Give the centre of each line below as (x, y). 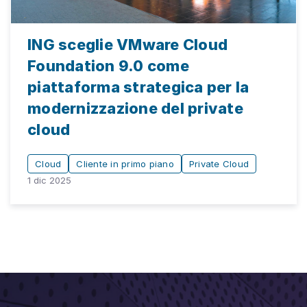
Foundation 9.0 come (108, 65)
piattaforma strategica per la (138, 87)
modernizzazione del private (135, 108)
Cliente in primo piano (125, 163)
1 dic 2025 (49, 180)
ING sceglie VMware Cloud (127, 44)
